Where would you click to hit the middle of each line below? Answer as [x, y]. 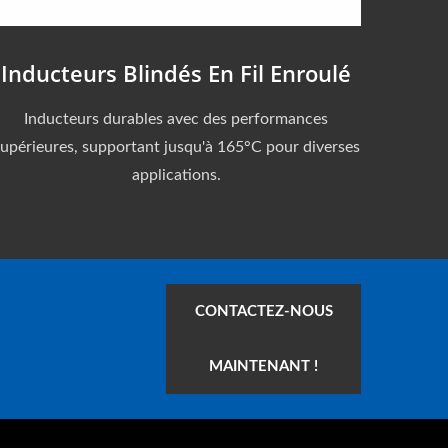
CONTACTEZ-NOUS [263, 311]
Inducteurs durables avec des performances [176, 118]
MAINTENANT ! [263, 366]
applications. [176, 174]
